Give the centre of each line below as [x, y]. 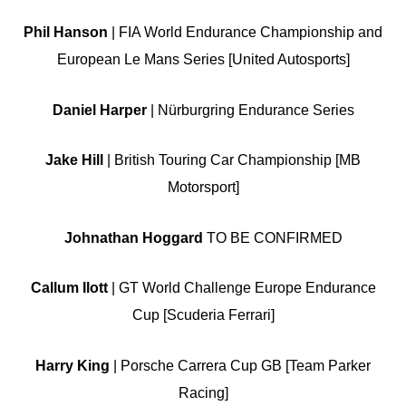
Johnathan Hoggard [133, 237]
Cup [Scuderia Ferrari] [203, 315]
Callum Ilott [69, 288]
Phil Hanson [66, 33]
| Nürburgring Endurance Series [250, 110]
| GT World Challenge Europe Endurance [242, 288]
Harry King [72, 366]
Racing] [203, 393]
